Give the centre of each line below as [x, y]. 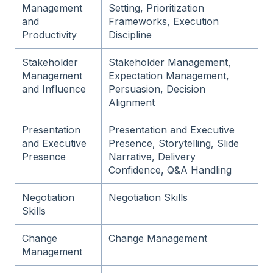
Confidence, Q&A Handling [170, 170]
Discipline [130, 34]
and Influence [54, 89]
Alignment [132, 102]
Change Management [158, 238]
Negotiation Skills [148, 197]
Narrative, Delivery [152, 156]
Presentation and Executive [172, 129]
